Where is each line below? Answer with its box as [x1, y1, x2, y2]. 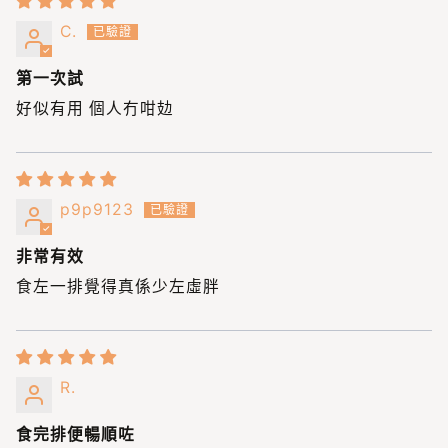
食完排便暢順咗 [16, 424, 135, 444]
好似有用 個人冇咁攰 [16, 98, 174, 118]
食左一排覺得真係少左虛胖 [16, 276, 220, 296]
